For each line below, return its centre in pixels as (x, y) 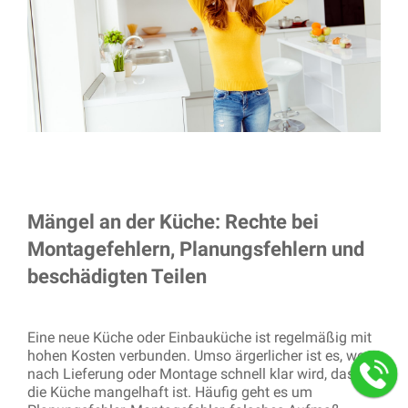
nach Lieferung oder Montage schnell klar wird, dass (194, 373)
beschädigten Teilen (117, 276)
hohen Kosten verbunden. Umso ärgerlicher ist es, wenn (204, 355)
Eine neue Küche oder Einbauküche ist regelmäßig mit (199, 337)
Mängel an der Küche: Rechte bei (173, 221)
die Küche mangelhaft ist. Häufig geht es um (170, 392)
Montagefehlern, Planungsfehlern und (196, 249)
